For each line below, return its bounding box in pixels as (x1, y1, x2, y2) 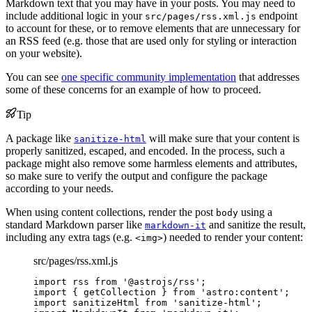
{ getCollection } (67, 287, 173, 298)
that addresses (236, 71, 299, 84)
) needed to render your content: (163, 231, 303, 244)
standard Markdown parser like (6, 219, 145, 231)
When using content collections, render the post (6, 206, 216, 219)
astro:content (206, 287, 279, 298)
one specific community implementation (61, 71, 236, 84)
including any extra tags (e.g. (6, 231, 135, 244)
